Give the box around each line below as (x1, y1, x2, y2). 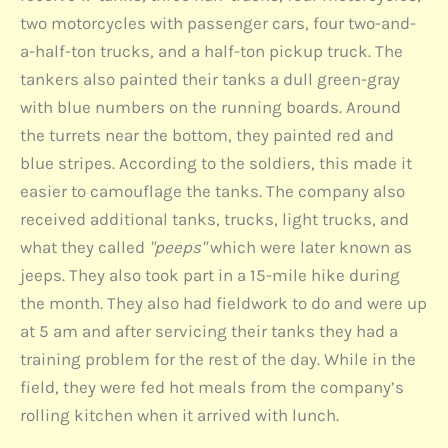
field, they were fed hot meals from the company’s (20, 377, 404, 398)
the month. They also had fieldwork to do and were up (20, 293, 427, 314)
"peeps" (149, 237, 206, 258)
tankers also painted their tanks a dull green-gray (20, 69, 400, 90)
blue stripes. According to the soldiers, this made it (20, 153, 412, 174)
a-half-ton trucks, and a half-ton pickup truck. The (20, 41, 403, 62)
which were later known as (206, 237, 412, 258)
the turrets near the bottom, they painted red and (20, 125, 394, 146)
